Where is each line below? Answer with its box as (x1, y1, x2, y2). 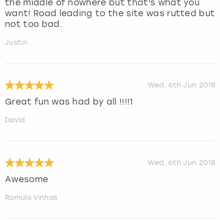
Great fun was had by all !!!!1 (5, 97, 133, 107)
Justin (5, 38, 27, 47)
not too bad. (5, 19, 62, 29)
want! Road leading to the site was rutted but (5, 8, 215, 19)
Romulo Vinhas (5, 193, 58, 202)
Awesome (5, 174, 49, 185)
